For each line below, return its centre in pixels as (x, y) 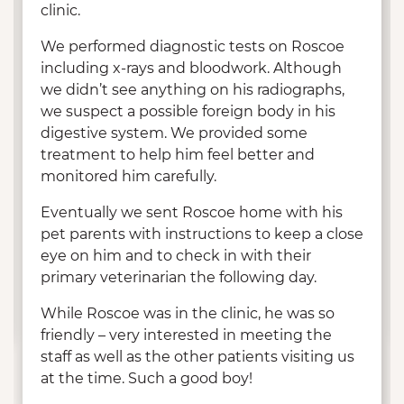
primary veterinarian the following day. (179, 278)
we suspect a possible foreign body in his (188, 112)
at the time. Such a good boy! (147, 379)
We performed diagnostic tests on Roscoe (193, 47)
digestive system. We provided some (174, 133)
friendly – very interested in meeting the (186, 335)
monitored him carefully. (129, 177)
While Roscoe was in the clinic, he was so (188, 314)
